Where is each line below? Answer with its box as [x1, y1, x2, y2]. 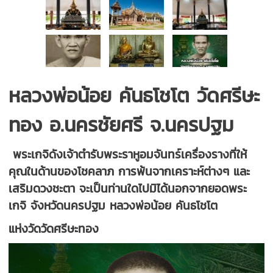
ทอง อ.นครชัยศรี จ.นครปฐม [9, 110, 234, 140]
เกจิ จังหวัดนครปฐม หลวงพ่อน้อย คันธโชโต [9, 196, 218, 214]
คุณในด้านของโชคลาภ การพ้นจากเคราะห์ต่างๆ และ [9, 162, 250, 180]
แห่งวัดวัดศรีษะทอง [9, 219, 99, 237]
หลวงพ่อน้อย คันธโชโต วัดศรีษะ [9, 80, 260, 110]
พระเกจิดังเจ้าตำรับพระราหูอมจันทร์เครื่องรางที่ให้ [9, 145, 247, 163]
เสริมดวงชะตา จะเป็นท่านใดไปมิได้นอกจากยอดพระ [9, 179, 247, 197]
